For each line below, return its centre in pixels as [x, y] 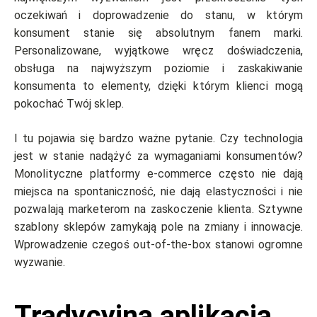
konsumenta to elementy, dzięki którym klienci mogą [158, 86]
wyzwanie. [40, 262]
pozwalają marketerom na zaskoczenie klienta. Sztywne [158, 209]
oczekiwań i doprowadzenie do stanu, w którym [158, 15]
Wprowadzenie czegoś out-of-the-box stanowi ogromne [158, 244]
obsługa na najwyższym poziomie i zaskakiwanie [158, 68]
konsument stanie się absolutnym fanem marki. [158, 33]
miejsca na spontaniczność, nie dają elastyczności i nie [158, 191]
